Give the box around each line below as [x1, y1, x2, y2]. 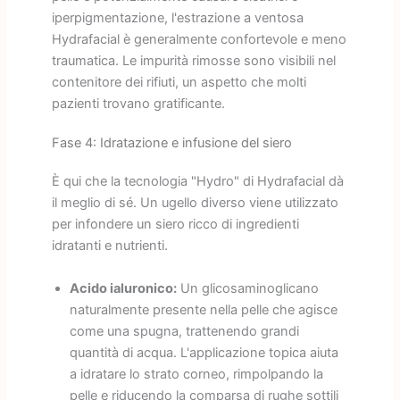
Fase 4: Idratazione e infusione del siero [51, 135, 292, 152]
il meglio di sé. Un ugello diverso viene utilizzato [51, 195, 338, 212]
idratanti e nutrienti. [51, 237, 168, 254]
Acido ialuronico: [69, 279, 177, 296]
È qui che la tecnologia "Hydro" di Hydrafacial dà [51, 173, 344, 190]
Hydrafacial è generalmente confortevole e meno [51, 31, 346, 48]
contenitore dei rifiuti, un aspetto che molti [51, 74, 306, 91]
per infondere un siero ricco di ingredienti [51, 216, 299, 233]
